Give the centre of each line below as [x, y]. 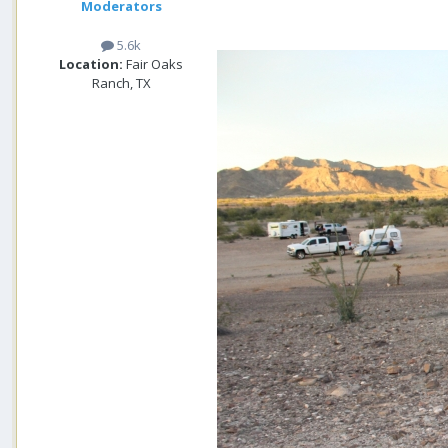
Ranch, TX [121, 82]
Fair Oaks [153, 63]
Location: [91, 63]
